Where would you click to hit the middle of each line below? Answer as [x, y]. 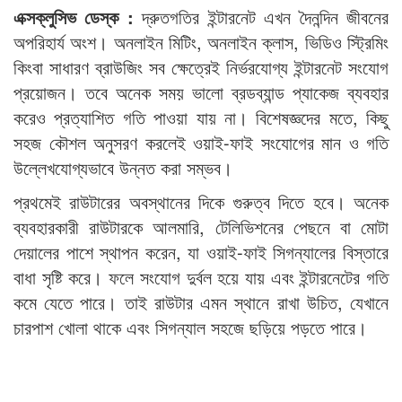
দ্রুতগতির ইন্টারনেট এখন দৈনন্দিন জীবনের [266, 17]
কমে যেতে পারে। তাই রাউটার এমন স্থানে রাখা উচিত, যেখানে [201, 302]
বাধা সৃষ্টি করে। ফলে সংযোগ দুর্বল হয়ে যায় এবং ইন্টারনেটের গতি [201, 277]
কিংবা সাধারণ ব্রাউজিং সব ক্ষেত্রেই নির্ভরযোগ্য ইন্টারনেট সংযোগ [201, 67]
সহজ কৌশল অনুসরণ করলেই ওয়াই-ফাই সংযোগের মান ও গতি [201, 143]
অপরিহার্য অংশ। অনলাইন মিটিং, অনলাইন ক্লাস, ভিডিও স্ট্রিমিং [201, 42]
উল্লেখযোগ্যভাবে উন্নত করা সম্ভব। [123, 168]
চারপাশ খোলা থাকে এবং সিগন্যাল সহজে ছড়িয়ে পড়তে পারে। [190, 328]
